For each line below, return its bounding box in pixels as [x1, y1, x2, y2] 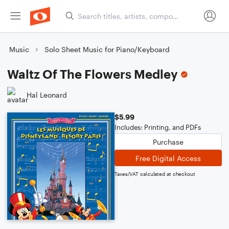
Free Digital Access [135, 153, 201, 163]
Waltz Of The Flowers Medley [7, 66, 178, 81]
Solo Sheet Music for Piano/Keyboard [44, 45, 170, 54]
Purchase [153, 137, 184, 146]
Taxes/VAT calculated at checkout [114, 171, 195, 177]
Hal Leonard [27, 90, 67, 99]
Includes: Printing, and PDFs [114, 123, 201, 131]
